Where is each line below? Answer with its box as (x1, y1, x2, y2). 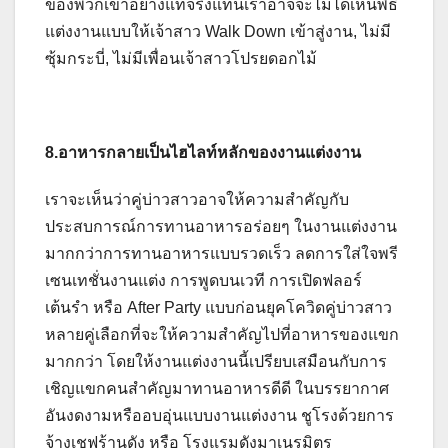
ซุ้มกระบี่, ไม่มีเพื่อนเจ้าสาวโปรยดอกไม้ (45, 50, 317, 68)
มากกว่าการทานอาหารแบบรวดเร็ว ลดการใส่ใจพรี (45, 245, 398, 263)
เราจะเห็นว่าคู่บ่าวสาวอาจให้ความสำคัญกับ (45, 191, 349, 209)
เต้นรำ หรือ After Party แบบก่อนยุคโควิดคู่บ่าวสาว (45, 299, 392, 317)
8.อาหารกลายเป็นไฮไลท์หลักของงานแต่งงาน (45, 144, 361, 162)
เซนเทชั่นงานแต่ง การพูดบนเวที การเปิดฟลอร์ (45, 272, 362, 290)
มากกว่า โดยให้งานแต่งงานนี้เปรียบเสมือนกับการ (45, 353, 387, 371)
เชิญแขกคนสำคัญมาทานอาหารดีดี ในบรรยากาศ (45, 380, 389, 398)
